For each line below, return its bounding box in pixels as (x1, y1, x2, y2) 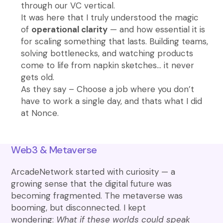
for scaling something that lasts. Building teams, (21, 35, 209, 47)
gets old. (21, 71, 55, 83)
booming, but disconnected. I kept (11, 202, 146, 213)
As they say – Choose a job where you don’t (21, 83, 195, 95)
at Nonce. (21, 107, 59, 118)
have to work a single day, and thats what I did (21, 95, 203, 107)
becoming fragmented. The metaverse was (11, 190, 183, 201)
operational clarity (31, 23, 108, 35)
